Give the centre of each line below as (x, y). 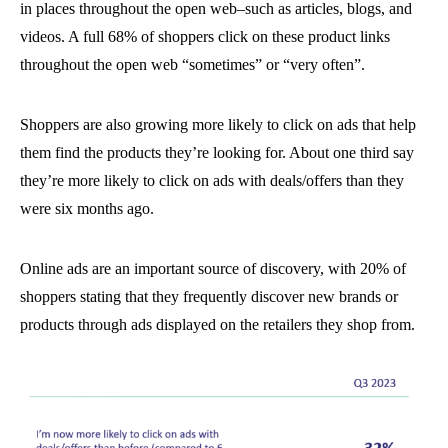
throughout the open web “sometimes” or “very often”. (192, 64)
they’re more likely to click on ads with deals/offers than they (212, 180)
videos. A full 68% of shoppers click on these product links (205, 36)
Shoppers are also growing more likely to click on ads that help (218, 124)
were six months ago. (87, 208)
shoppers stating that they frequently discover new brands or (209, 296)
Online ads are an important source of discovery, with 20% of (213, 268)
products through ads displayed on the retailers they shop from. (217, 324)
